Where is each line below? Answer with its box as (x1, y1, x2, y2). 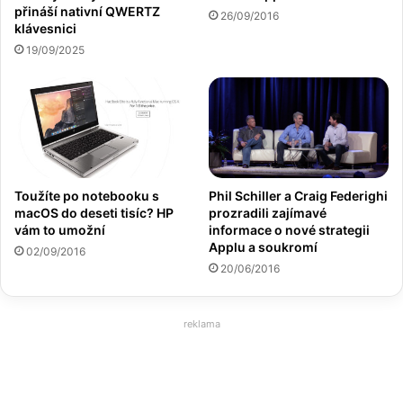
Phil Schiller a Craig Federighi (209, 188, 388, 204)
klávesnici (14, 20, 76, 36)
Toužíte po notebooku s (14, 188, 159, 204)
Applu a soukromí (209, 239, 318, 255)
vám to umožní (14, 222, 105, 238)
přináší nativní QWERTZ (14, 3, 160, 19)
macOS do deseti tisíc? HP (14, 205, 174, 221)
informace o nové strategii (209, 222, 370, 238)
